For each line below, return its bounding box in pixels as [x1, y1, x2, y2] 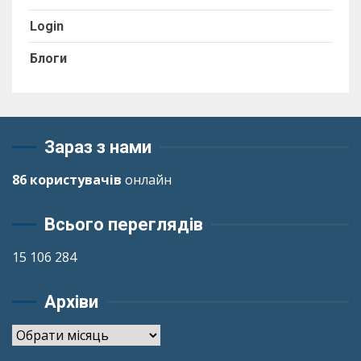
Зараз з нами [44, 136, 151, 157]
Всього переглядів [44, 214, 203, 234]
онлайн [122, 170, 172, 189]
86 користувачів [12, 170, 122, 189]
